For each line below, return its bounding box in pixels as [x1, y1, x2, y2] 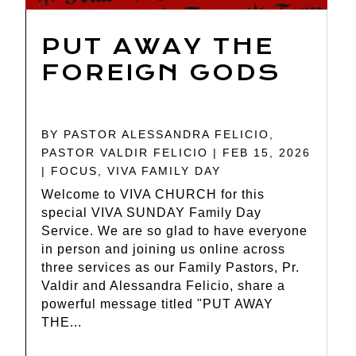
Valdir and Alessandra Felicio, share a [41, 278, 285, 292]
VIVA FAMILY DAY [107, 164, 221, 177]
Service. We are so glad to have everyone [41, 223, 308, 238]
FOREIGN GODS [41, 59, 281, 86]
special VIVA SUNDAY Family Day [41, 205, 261, 219]
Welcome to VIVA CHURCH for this [41, 187, 265, 201]
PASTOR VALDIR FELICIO [41, 145, 208, 159]
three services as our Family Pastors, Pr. [41, 260, 300, 274]
